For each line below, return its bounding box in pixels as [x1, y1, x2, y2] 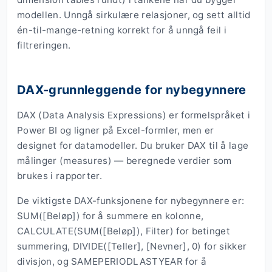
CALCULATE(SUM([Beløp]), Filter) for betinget [17, 225, 231, 237]
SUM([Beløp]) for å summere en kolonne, [17, 210, 204, 222]
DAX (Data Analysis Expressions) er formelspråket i [17, 109, 251, 121]
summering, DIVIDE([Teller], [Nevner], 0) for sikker [17, 240, 247, 253]
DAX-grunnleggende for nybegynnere [17, 83, 246, 98]
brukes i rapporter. [17, 170, 103, 182]
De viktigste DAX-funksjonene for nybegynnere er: [17, 195, 245, 207]
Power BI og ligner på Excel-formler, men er [17, 124, 214, 137]
